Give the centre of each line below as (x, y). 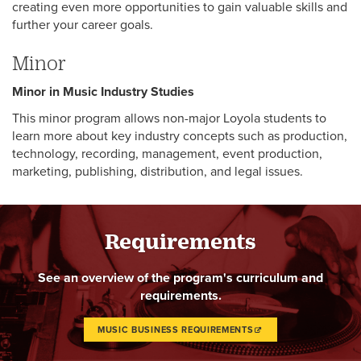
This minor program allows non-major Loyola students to (169, 118)
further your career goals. (83, 25)
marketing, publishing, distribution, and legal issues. (158, 172)
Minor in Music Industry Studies (103, 92)
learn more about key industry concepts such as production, (180, 136)
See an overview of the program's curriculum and (180, 278)
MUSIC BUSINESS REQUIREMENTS (175, 330)
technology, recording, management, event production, (167, 154)
